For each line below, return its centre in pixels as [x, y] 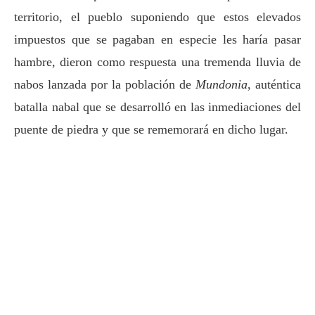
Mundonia [221, 84]
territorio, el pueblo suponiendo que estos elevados [157, 17]
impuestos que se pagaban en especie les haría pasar [157, 39]
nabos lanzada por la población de [105, 84]
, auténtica [274, 84]
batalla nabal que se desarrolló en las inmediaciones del [157, 107]
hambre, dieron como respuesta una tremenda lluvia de [157, 62]
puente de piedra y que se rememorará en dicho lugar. [151, 129]
